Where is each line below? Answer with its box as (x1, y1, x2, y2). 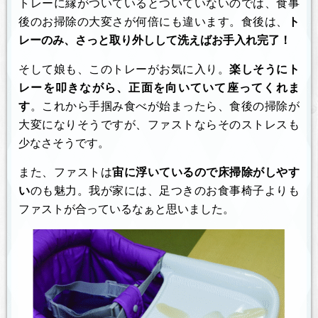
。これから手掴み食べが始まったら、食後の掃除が (30, 99, 300, 112)
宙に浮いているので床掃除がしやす (112, 165, 300, 178)
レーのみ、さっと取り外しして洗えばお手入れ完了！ (18, 33, 291, 46)
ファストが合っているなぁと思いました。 (18, 202, 234, 215)
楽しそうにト (229, 62, 300, 75)
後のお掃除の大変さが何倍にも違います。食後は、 (18, 15, 288, 28)
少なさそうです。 (18, 136, 109, 149)
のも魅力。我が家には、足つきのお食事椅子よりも (30, 184, 300, 197)
